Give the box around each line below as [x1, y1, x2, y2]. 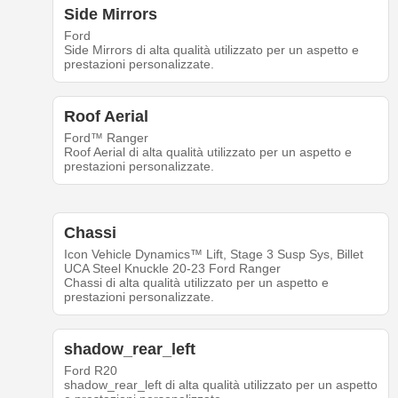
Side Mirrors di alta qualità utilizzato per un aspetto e [63, 43, 359, 58]
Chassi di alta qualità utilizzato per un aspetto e [63, 275, 329, 291]
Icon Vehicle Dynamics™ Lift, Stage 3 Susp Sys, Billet [63, 247, 363, 262]
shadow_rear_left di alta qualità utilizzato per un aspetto [63, 378, 378, 393]
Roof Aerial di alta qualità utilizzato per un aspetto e [63, 145, 352, 160]
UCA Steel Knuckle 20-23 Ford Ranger [63, 261, 281, 276]
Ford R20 [63, 363, 117, 378]
